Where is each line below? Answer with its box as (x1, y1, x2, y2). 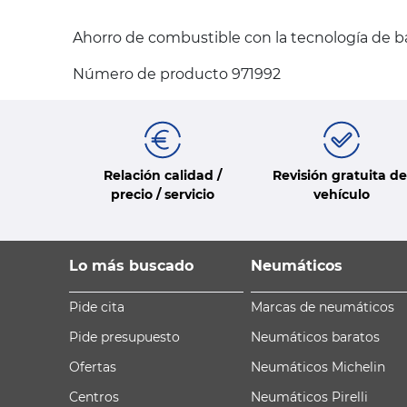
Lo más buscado (69, 256, 194, 274)
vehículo (313, 185, 370, 203)
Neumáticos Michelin (251, 358, 385, 375)
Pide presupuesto (69, 328, 180, 345)
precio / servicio (110, 185, 214, 203)
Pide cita (69, 298, 124, 315)
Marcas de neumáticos (251, 298, 394, 315)
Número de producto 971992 (73, 65, 281, 84)
